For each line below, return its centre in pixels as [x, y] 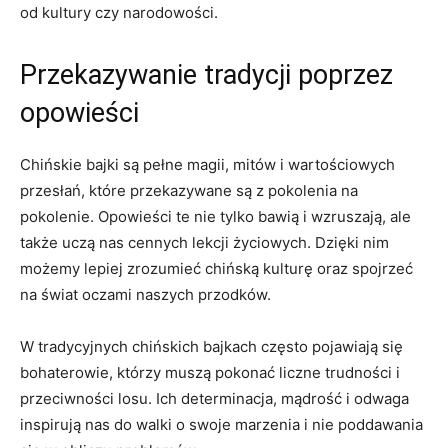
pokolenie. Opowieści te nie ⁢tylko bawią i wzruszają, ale [215, 216]
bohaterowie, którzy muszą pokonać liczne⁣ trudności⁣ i [210, 372]
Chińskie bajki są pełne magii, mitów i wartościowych [207, 164]
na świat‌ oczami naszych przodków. [145, 294]
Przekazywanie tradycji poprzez [206, 74]
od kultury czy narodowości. [119, 12]
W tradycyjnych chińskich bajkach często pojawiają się [211, 346]
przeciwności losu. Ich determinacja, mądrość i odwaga [214, 398]
